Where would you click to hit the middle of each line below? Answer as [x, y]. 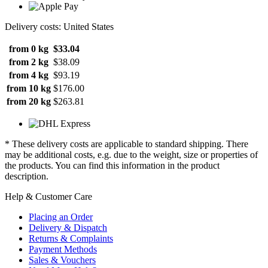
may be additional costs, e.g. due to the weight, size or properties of [131, 154]
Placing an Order [61, 217]
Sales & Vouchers [62, 260]
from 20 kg [29, 101]
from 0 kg [29, 48]
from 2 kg [29, 62]
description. [27, 176]
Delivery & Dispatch [68, 227]
